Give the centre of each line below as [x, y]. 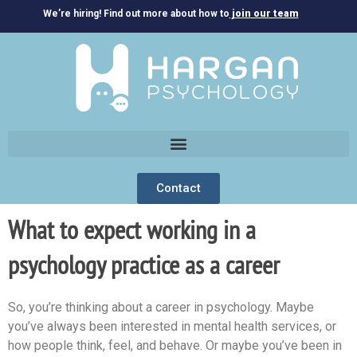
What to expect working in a [132, 229]
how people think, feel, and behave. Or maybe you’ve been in [175, 345]
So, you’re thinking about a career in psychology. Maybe [161, 307]
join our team [264, 14]
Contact [178, 188]
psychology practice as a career [144, 264]
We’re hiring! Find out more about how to [136, 14]
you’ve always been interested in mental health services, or [172, 326]
